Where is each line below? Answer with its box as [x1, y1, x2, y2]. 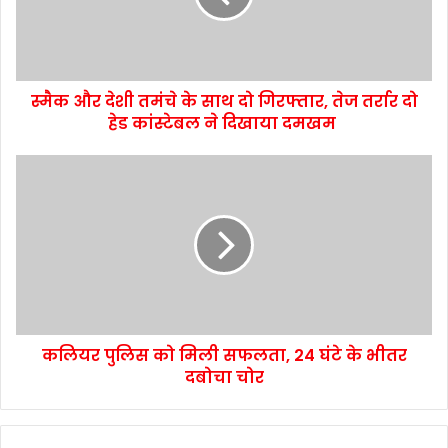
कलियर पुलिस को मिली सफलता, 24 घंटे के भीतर [41, 344, 407, 367]
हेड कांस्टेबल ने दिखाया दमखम [108, 112, 340, 135]
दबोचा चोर [184, 366, 264, 389]
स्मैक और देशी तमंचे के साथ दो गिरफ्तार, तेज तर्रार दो [30, 90, 418, 113]
